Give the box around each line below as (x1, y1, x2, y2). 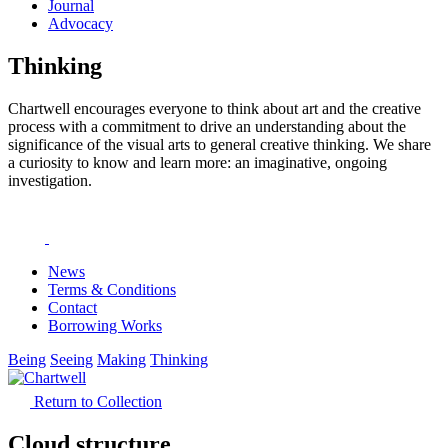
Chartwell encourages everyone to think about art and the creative (8, 100, 421, 118)
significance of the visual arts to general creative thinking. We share (8, 136, 431, 154)
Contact (48, 299, 97, 317)
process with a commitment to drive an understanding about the (8, 118, 406, 136)
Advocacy (48, 15, 113, 33)
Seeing (50, 351, 93, 369)
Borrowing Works (48, 317, 162, 335)
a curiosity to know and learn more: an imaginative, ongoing (8, 154, 387, 172)
